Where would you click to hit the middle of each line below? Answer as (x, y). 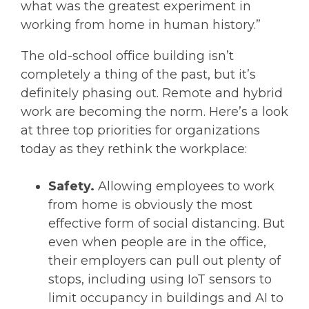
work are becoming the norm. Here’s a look (154, 111)
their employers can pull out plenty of (165, 260)
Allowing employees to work (186, 186)
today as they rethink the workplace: (134, 149)
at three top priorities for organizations (140, 130)
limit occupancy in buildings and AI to (166, 298)
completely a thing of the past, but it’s (138, 74)
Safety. (73, 186)
